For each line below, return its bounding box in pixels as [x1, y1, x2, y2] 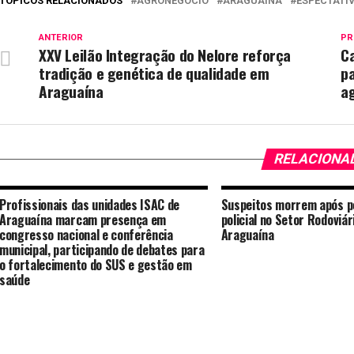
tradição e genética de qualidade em [39, 62, 269, 85]
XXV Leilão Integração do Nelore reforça [39, 43, 292, 66]
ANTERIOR [39, 32, 83, 43]
